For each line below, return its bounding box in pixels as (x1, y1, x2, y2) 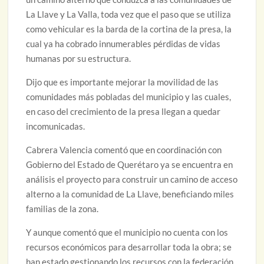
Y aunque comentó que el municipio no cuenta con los (26, 227, 229, 238)
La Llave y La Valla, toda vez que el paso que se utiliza (26, 9, 232, 20)
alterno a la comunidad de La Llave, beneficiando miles (26, 189, 235, 200)
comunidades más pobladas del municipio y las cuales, (26, 91, 232, 103)
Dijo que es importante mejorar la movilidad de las (26, 77, 219, 88)
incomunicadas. (26, 121, 85, 132)
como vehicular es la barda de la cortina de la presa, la (26, 24, 232, 35)
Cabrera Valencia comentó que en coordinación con (26, 144, 222, 156)
